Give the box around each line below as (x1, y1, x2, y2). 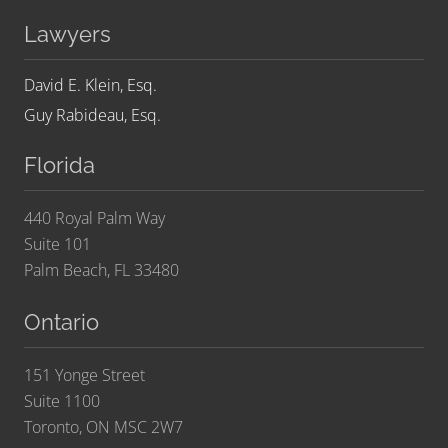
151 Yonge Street (24, 364, 145, 387)
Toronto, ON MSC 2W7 (24, 416, 183, 439)
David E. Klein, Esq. (24, 74, 157, 97)
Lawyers (24, 21, 111, 48)
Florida (24, 152, 95, 179)
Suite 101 (24, 233, 91, 256)
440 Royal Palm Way (24, 207, 165, 230)
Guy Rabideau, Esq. (24, 104, 161, 127)
